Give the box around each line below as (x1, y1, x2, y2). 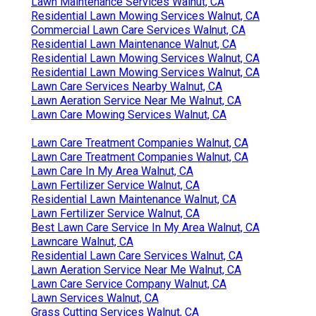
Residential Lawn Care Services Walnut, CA (31, 248, 243, 262)
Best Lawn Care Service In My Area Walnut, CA (31, 220, 260, 234)
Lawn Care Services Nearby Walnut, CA (31, 79, 222, 93)
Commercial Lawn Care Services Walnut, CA (31, 23, 245, 37)
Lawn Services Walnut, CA (31, 291, 159, 305)
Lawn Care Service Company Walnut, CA (31, 276, 226, 291)
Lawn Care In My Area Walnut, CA (31, 164, 193, 178)
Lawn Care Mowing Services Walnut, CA (31, 107, 226, 121)
